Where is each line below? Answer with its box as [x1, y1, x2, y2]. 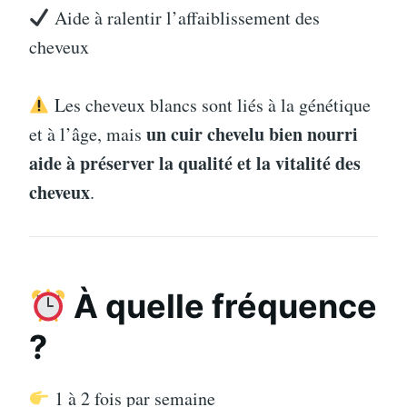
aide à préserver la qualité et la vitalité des [29, 150, 361, 177]
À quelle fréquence [66, 286, 378, 327]
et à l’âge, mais [29, 122, 146, 147]
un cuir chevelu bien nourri [146, 121, 358, 148]
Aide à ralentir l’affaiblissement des [49, 5, 320, 31]
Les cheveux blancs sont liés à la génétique [49, 93, 371, 118]
